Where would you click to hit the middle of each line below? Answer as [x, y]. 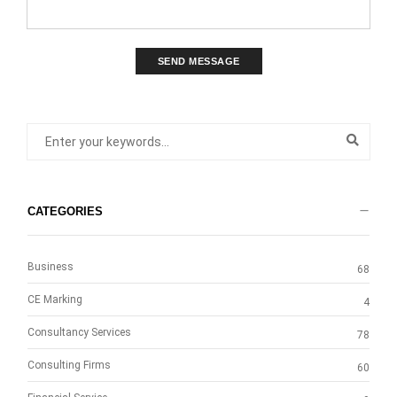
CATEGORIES [65, 212]
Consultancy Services [79, 333]
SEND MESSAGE [198, 62]
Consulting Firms [69, 366]
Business [51, 267]
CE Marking [55, 300]
